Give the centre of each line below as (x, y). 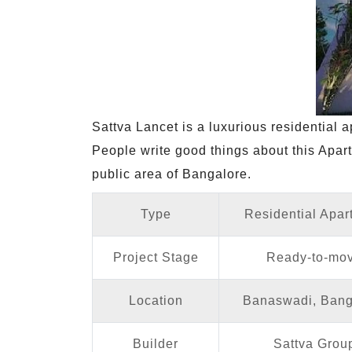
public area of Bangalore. (172, 174)
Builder (156, 344)
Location (156, 301)
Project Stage (156, 257)
